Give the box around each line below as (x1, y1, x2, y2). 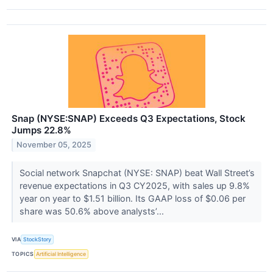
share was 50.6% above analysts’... (19, 205, 166, 216)
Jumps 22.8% (12, 124, 71, 136)
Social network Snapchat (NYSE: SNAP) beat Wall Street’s (19, 167, 255, 178)
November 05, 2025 (16, 140, 92, 150)
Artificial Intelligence (36, 250, 87, 258)
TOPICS (12, 250, 34, 258)
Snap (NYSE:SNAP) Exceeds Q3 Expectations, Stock (12, 112, 246, 124)
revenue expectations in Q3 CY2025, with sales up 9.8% (19, 180, 250, 191)
